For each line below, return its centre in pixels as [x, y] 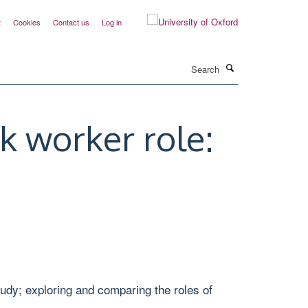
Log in [112, 22]
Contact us [71, 22]
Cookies [27, 22]
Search [138, 62]
